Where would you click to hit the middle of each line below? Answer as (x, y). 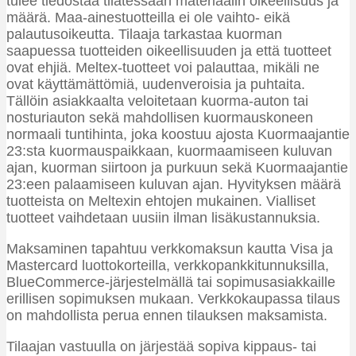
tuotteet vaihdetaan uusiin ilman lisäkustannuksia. (163, 218)
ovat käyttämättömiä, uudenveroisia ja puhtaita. (156, 85)
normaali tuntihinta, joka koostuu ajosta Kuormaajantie (178, 135)
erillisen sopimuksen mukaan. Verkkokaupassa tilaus (173, 299)
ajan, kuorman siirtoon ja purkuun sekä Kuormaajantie (177, 168)
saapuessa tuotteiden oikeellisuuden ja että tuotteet (169, 51)
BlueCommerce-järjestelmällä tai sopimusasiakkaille (171, 282)
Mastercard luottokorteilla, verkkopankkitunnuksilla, (168, 266)
